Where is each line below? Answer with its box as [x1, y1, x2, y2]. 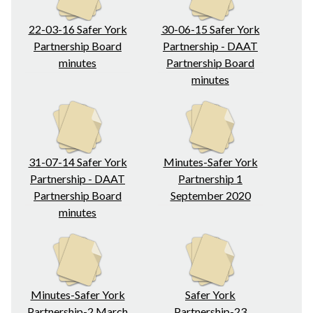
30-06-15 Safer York [161, 22, 260, 36]
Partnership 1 [178, 172, 242, 185]
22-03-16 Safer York [28, 22, 127, 36]
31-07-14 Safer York [28, 155, 127, 168]
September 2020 [170, 189, 251, 202]
